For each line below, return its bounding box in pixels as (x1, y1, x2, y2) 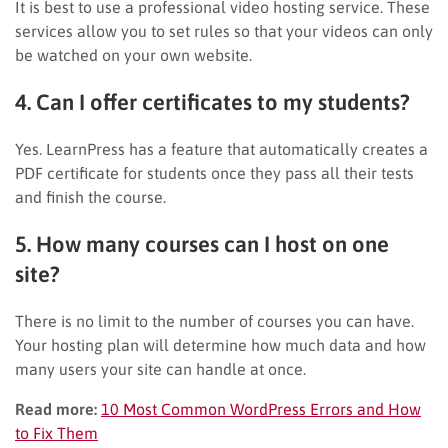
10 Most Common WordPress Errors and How (101, 399, 421, 418)
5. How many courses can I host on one (15, 230, 389, 257)
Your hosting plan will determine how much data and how (15, 335, 426, 354)
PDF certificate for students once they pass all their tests (15, 163, 414, 182)
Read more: (15, 399, 97, 418)
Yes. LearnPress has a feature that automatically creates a (15, 139, 428, 158)
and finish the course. (15, 187, 166, 206)
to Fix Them (15, 423, 98, 442)
